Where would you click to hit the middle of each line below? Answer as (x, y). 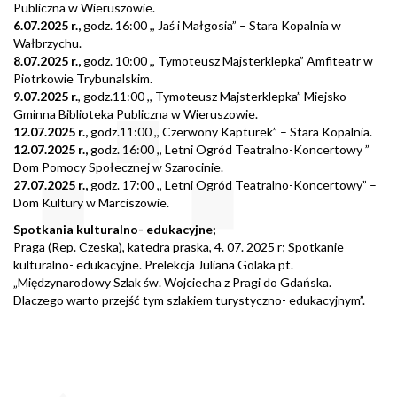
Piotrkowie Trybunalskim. (83, 79)
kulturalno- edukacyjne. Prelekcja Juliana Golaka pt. (153, 265)
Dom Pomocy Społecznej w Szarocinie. (118, 167)
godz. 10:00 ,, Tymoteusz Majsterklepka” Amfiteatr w (227, 61)
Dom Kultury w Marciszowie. (91, 203)
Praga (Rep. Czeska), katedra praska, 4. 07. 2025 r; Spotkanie (179, 247)
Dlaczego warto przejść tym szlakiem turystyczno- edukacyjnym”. (189, 300)
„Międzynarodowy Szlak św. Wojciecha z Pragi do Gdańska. (172, 283)
